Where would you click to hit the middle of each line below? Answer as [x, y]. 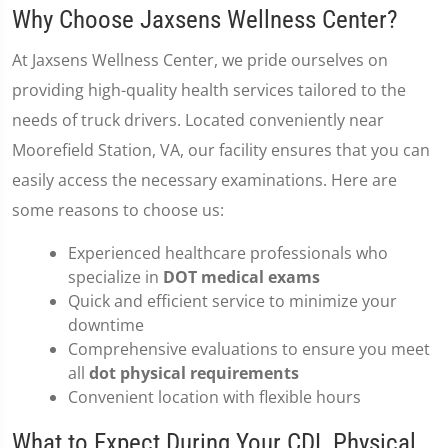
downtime [106, 325]
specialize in [115, 277]
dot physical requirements [194, 373]
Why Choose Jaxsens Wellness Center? [205, 19]
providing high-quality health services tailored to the [209, 90]
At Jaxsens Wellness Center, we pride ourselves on [200, 60]
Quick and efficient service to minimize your [232, 301]
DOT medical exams [241, 277]
